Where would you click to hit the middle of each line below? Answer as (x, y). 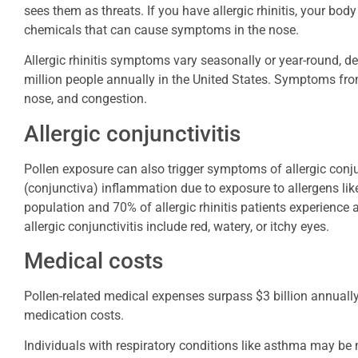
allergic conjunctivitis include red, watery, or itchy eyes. (177, 226)
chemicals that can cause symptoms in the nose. (161, 30)
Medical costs (93, 261)
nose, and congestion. (86, 99)
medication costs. (74, 315)
